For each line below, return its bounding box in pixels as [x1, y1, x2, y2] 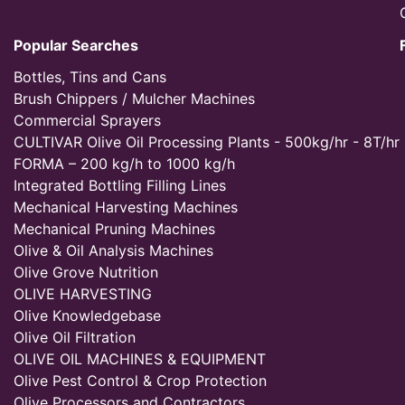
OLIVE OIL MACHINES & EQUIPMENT [14, 350, 266, 368]
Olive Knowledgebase [14, 306, 161, 325]
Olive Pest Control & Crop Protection [14, 372, 267, 390]
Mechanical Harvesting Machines [14, 198, 238, 216]
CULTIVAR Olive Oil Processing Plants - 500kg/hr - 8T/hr [14, 133, 400, 151]
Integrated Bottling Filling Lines [14, 176, 226, 194]
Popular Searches [14, 36, 138, 54]
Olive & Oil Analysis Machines [14, 241, 213, 259]
